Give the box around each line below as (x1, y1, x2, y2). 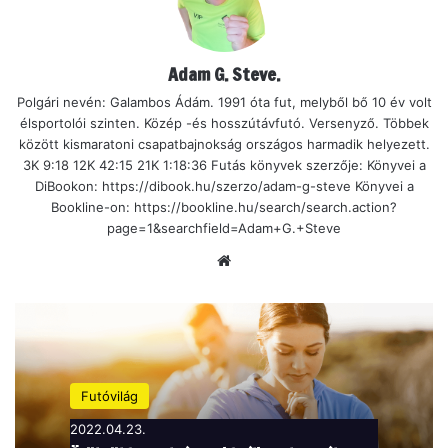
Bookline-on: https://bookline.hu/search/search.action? (51, 198, 397, 215)
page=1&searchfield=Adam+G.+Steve (107, 219, 341, 236)
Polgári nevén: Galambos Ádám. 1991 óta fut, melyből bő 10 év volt (16, 93, 432, 110)
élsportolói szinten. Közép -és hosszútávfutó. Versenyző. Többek (19, 114, 429, 131)
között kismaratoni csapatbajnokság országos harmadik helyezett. (18, 135, 430, 152)
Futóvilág (81, 387, 138, 404)
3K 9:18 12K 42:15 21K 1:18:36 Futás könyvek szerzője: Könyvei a (22, 156, 426, 173)
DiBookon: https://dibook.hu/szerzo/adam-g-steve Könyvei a (34, 177, 414, 194)
